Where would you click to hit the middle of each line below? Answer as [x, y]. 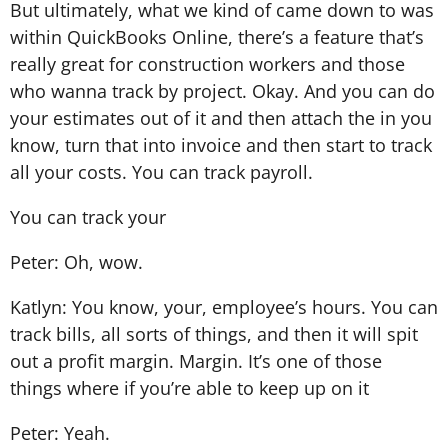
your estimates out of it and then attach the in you [221, 117]
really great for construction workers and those [207, 63]
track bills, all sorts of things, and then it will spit [214, 333]
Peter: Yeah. [60, 432]
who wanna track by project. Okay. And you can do [222, 90]
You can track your [88, 216]
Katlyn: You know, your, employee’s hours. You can [224, 306]
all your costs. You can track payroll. [161, 171]
